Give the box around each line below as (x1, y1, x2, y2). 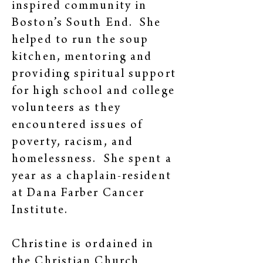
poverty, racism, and (12, 137, 134, 149)
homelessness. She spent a (12, 154, 172, 166)
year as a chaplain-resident (12, 171, 171, 183)
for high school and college (12, 86, 175, 98)
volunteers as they (12, 103, 121, 115)
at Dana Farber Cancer (12, 188, 145, 200)
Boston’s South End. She (12, 18, 161, 30)
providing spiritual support (12, 69, 176, 81)
